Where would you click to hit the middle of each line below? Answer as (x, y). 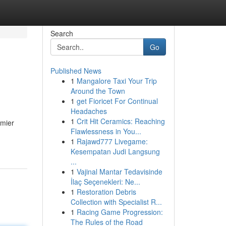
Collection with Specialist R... (116, 202)
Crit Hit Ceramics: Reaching (121, 121)
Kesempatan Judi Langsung (115, 151)
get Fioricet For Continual (117, 101)
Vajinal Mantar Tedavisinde (119, 172)
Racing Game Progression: (120, 212)
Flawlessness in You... (106, 131)
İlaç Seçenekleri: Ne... (105, 182)
